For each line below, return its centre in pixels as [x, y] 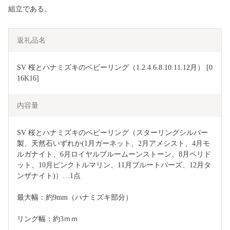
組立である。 [30, 9]
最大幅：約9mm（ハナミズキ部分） [75, 198]
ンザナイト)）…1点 [49, 176]
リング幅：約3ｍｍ [47, 219]
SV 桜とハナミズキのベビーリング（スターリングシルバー [112, 133]
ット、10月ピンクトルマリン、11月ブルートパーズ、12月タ [114, 165]
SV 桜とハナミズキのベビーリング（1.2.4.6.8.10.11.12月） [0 [115, 68]
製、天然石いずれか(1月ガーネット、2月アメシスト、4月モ [113, 144]
